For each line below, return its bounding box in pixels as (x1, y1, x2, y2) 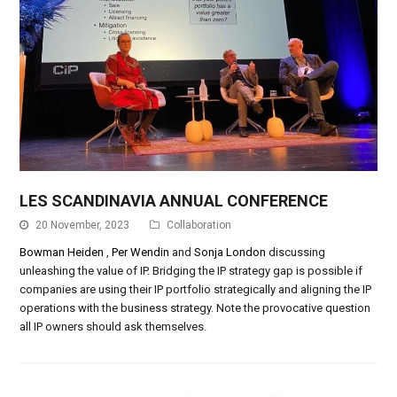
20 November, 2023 (35, 219, 130, 232)
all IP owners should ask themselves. (19, 320, 207, 334)
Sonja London (194, 245, 267, 260)
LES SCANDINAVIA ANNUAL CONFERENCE (19, 191, 329, 211)
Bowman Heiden (19, 245, 105, 260)
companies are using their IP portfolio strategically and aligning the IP (19, 283, 372, 297)
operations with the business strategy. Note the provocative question (19, 301, 371, 315)
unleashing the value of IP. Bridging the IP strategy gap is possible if (19, 264, 363, 278)
